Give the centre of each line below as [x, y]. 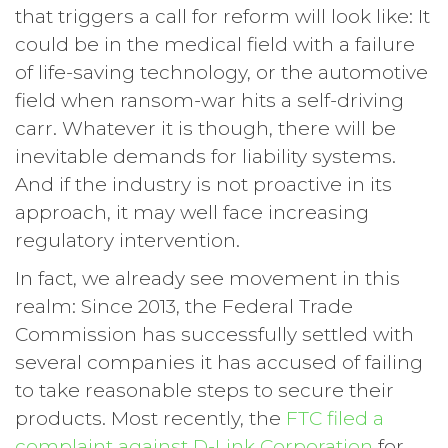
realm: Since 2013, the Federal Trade [184, 306]
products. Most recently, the [150, 418]
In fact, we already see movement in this [207, 278]
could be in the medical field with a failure [215, 44]
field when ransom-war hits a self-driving [209, 100]
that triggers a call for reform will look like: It [222, 16]
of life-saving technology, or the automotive [221, 72]
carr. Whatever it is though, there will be [205, 128]
